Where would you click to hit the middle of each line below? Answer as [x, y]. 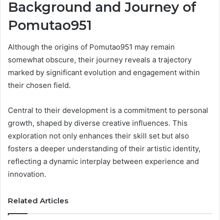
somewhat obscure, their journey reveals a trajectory [100, 60]
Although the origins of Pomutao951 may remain [91, 47]
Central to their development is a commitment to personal [108, 110]
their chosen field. [39, 85]
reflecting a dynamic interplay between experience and [103, 162]
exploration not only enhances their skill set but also [98, 136]
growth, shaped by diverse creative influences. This [98, 123]
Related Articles [38, 201]
